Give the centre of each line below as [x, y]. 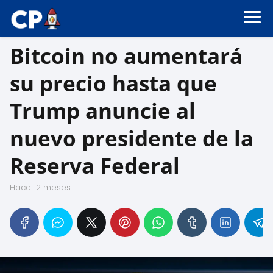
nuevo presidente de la [132, 138]
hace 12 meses [43, 187]
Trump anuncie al [103, 111]
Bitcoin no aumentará [126, 56]
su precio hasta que [113, 83]
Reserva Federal [95, 165]
